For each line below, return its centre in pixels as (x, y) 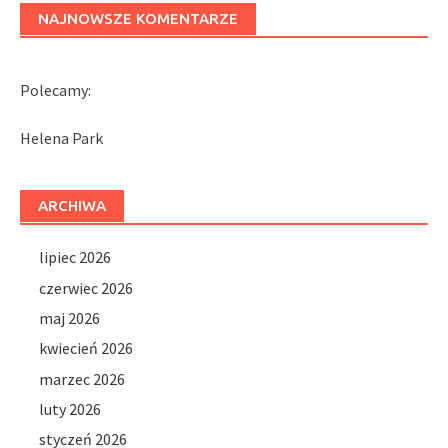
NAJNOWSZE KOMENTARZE (138, 19)
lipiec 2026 (75, 257)
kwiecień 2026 (86, 348)
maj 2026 (70, 317)
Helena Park (61, 138)
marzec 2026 (82, 378)
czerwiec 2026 (86, 287)
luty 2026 (70, 409)
